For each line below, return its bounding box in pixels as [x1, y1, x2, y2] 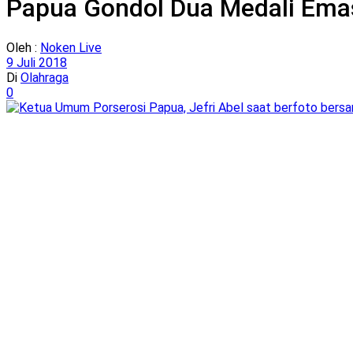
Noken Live [40, 39, 102, 55]
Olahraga [20, 69, 69, 85]
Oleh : [6, 39, 40, 55]
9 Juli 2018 [6, 54, 67, 70]
